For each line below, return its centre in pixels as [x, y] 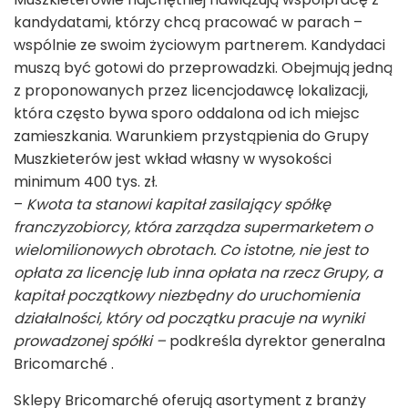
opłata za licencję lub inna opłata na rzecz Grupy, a [198, 272]
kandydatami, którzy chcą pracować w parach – [188, 22]
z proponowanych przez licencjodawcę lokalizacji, [191, 90]
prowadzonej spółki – [90, 341]
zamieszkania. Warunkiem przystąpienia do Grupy [191, 136]
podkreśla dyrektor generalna [275, 341]
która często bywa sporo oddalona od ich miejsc [187, 113]
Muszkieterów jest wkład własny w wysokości [173, 158]
